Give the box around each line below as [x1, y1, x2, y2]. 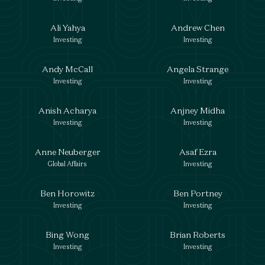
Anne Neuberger [34, 146, 101, 157]
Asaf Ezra [179, 146, 216, 157]
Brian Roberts [170, 229, 225, 240]
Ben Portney [173, 188, 222, 199]
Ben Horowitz [40, 188, 95, 199]
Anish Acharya [38, 105, 96, 116]
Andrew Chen [170, 22, 225, 33]
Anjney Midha [170, 105, 225, 116]
